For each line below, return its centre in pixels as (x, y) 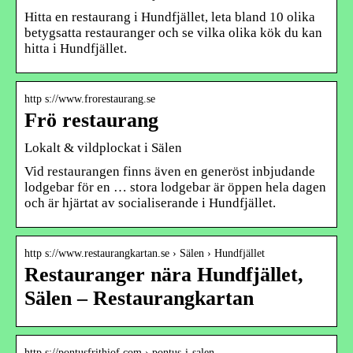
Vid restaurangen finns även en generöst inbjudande (170, 171)
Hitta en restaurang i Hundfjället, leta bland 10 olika (170, 17)
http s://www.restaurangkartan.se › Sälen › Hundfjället (145, 253)
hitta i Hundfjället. (76, 48)
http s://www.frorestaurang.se (90, 98)
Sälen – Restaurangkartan (139, 298)
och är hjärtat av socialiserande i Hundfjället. (150, 203)
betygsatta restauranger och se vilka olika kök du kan (173, 32)
